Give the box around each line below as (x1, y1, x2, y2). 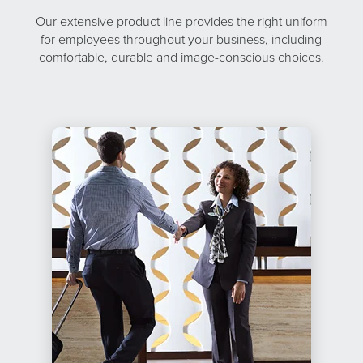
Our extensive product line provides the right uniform (35, 12, 327, 30)
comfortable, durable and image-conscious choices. (38, 48, 324, 66)
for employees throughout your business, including (41, 30, 322, 48)
